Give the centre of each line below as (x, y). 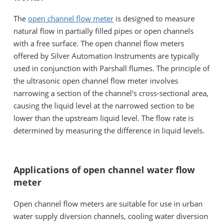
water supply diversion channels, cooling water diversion (111, 216)
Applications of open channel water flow (104, 169)
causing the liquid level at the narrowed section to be (104, 105)
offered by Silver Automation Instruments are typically (106, 56)
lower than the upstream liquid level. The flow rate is (104, 118)
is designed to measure (154, 18)
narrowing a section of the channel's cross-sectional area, (111, 93)
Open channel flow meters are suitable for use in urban (108, 203)
